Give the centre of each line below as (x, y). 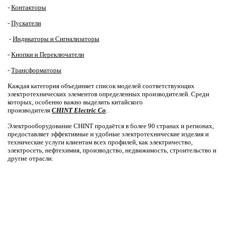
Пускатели (26, 23)
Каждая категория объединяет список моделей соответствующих (101, 86)
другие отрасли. (30, 158)
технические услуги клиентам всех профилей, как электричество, (100, 142)
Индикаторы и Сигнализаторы (56, 39)
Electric (85, 110)
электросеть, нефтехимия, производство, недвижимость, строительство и (112, 150)
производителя (30, 110)
